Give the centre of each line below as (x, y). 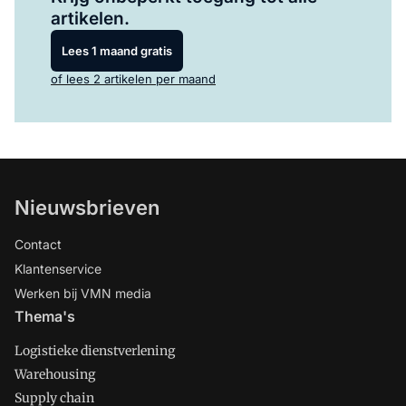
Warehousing (55, 374)
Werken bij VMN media (83, 293)
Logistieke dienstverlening (95, 351)
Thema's (45, 316)
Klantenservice (58, 269)
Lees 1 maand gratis (117, 50)
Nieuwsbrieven (87, 208)
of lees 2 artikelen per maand (133, 79)
